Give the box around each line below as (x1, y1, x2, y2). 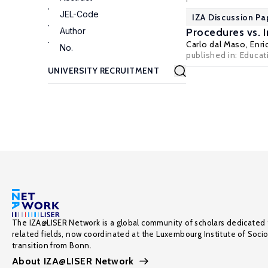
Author (60, 26, 86, 36)
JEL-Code (60, 9, 99, 19)
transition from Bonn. (12, 240, 92, 250)
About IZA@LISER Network (12, 255, 134, 267)
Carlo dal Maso (186, 39, 246, 50)
